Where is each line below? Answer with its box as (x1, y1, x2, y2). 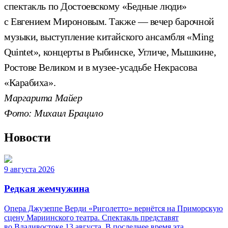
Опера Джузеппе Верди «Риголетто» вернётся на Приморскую (4, 204, 223, 213)
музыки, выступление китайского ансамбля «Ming (4, 31, 214, 42)
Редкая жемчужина (4, 183, 90, 194)
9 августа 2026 (4, 164, 54, 174)
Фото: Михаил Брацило (4, 107, 103, 119)
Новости (4, 130, 51, 144)
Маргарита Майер (4, 92, 82, 103)
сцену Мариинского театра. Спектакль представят (4, 213, 179, 222)
